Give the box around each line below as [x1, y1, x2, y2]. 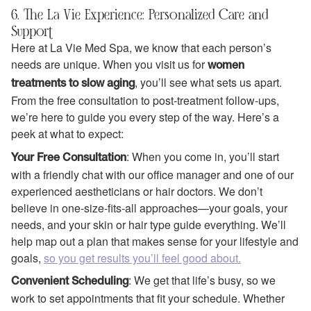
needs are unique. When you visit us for [11, 56, 208, 73]
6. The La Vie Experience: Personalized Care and [11, 6, 268, 24]
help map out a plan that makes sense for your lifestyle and [11, 233, 299, 249]
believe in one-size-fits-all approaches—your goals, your [11, 199, 287, 216]
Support [11, 22, 53, 40]
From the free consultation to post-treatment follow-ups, [11, 92, 279, 109]
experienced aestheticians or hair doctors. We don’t [11, 183, 262, 199]
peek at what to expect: [11, 126, 124, 142]
